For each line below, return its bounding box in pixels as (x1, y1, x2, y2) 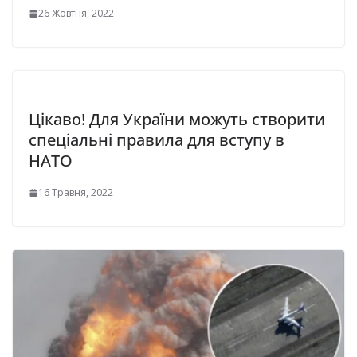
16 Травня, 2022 (38, 186, 113, 200)
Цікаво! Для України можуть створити (29, 108, 325, 131)
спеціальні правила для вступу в (29, 129, 284, 151)
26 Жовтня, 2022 (38, 6, 114, 21)
